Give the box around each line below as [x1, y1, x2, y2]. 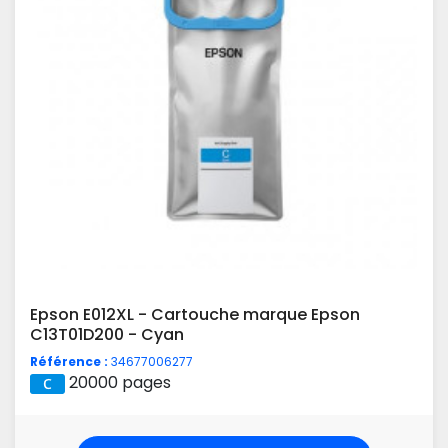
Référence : [30, 353, 108, 371]
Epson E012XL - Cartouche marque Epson [30, 303, 360, 327]
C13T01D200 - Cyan [30, 323, 184, 347]
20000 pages [69, 371, 171, 395]
